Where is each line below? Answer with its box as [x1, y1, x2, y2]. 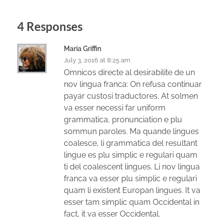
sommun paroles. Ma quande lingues [64, 126, 199, 136]
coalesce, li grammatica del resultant [64, 138, 197, 148]
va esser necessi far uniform [64, 103, 165, 112]
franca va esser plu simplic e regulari [64, 173, 197, 183]
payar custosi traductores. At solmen [64, 91, 198, 101]
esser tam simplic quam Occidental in [64, 197, 199, 207]
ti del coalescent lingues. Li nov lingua [64, 162, 200, 171]
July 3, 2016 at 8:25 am [64, 56, 130, 64]
